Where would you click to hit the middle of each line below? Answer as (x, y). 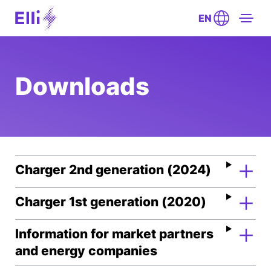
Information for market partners (114, 234)
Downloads (82, 86)
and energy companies (86, 251)
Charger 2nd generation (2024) (113, 170)
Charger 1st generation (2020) (111, 202)
